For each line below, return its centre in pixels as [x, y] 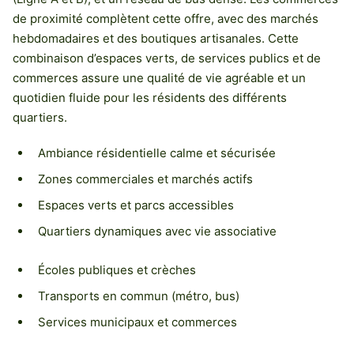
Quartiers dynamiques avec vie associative [157, 231]
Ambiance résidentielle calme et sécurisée [157, 153]
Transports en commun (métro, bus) [139, 296]
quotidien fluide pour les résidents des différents [150, 97]
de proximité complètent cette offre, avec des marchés [166, 18]
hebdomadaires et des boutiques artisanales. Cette [156, 38]
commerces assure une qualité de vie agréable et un [159, 77]
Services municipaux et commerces [137, 322]
